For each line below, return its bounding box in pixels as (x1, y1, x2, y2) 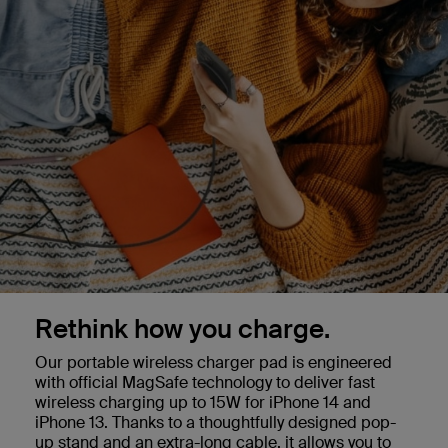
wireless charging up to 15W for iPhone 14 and (35, 391, 371, 413)
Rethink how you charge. (35, 311, 330, 346)
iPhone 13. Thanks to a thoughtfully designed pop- (35, 411, 396, 433)
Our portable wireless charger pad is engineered (35, 351, 392, 373)
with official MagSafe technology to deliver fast (35, 371, 375, 393)
